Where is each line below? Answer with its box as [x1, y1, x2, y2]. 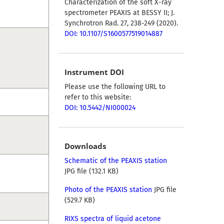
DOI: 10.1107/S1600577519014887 [64, 29, 162, 38]
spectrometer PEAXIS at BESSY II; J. [64, 8, 174, 17]
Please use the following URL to [64, 82, 165, 91]
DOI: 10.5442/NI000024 [64, 103, 135, 112]
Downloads [64, 141, 106, 151]
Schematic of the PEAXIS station [64, 156, 167, 165]
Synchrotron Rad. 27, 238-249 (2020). [64, 19, 178, 28]
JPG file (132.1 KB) [64, 167, 118, 176]
